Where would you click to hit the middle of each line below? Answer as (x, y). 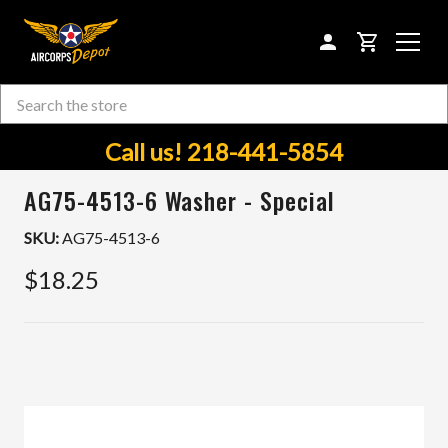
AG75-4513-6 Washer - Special (179, 200)
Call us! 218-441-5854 (224, 151)
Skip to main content (224, 107)
